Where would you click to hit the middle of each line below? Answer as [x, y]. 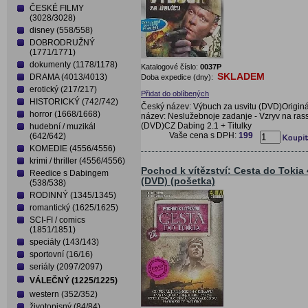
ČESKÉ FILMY [57, 8]
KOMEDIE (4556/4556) [73, 148]
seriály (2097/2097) [66, 267]
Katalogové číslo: [170, 66]
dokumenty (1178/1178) [74, 65]
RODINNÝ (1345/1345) [73, 195]
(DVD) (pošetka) [178, 181]
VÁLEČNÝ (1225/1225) [74, 280]
